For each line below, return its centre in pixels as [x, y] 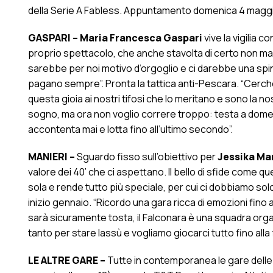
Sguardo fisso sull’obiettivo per [146, 157]
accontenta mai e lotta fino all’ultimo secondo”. [130, 129]
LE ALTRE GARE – [66, 260]
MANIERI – [51, 157]
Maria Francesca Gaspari [141, 38]
